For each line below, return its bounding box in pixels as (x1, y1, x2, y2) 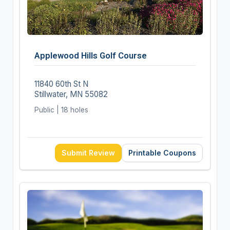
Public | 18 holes (34, 105, 88, 114)
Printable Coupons (128, 148, 197, 157)
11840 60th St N (34, 79, 88, 89)
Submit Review (62, 148, 116, 157)
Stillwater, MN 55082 (34, 89, 108, 99)
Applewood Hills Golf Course (34, 50, 147, 61)
